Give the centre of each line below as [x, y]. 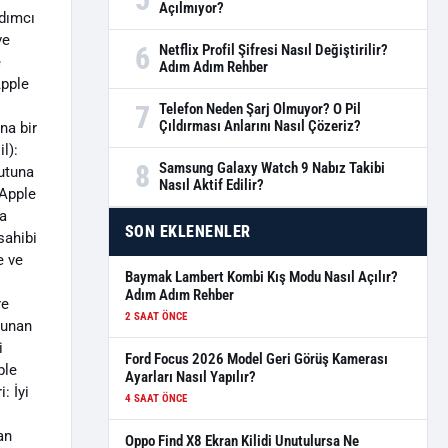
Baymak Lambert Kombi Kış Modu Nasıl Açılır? [261, 277]
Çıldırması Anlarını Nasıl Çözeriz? [260, 126]
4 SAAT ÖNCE [156, 398]
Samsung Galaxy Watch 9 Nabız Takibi [272, 168]
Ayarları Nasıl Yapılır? [190, 377]
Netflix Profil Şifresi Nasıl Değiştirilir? [273, 50]
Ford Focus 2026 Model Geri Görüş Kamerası [256, 359]
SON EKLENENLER [188, 231]
